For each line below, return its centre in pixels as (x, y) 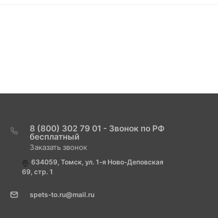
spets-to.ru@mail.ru (62, 194)
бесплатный (54, 136)
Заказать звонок (58, 147)
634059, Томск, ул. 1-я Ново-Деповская (97, 162)
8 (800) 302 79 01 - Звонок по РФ (97, 128)
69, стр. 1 (37, 172)
